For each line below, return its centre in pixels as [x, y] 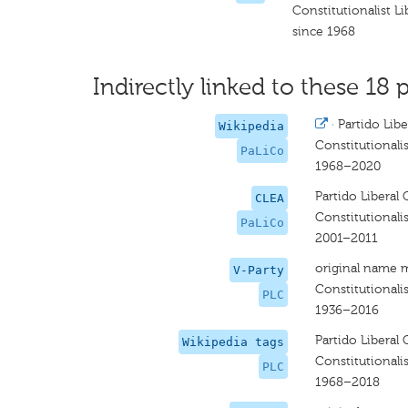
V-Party [258, 270]
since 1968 [324, 31]
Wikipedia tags [233, 342]
